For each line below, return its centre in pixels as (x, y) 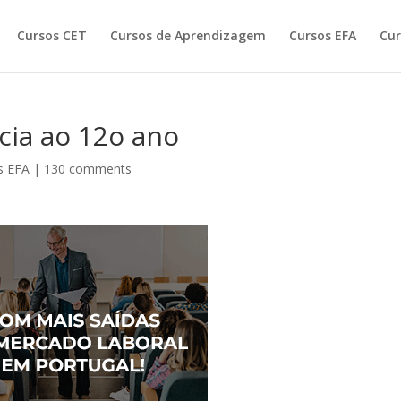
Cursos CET (51, 35)
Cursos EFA (322, 35)
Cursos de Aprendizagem (188, 35)
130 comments (88, 169)
